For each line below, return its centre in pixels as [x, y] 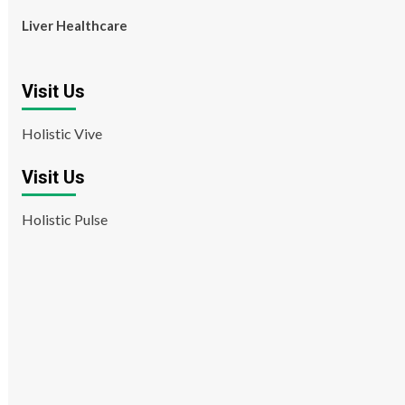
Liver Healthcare [74, 25]
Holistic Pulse [64, 219]
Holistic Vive [61, 133]
